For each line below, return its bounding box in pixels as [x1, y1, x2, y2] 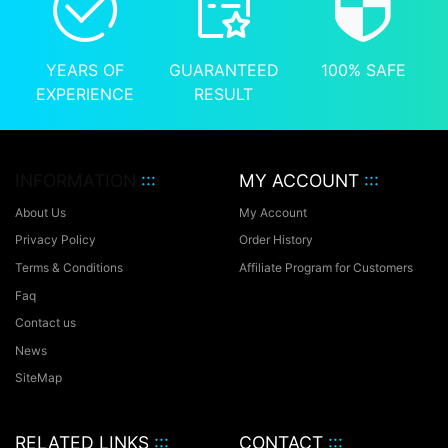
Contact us [15, 315, 76, 331]
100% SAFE [320, 60, 406, 80]
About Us [15, 204, 66, 220]
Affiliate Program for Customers [239, 259, 413, 275]
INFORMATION [15, 170, 141, 191]
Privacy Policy [15, 232, 96, 248]
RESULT [194, 84, 254, 104]
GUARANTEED [169, 60, 280, 80]
